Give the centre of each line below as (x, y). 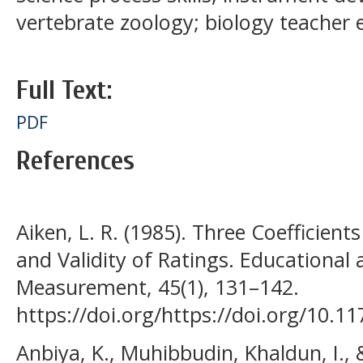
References (75, 160)
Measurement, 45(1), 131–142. (158, 287)
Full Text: (64, 90)
